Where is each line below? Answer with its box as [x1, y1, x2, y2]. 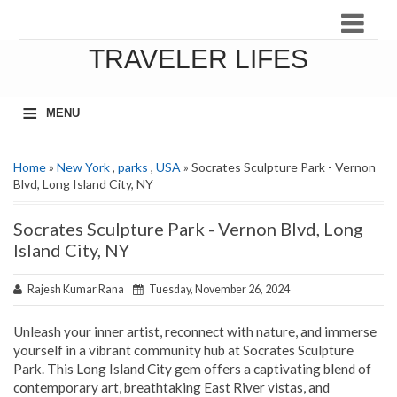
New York [57, 160, 110, 175]
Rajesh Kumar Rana [22, 283, 133, 296]
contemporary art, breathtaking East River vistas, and [13, 378, 330, 395]
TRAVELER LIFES [89, 44, 308, 74]
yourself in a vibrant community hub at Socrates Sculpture [13, 341, 354, 358]
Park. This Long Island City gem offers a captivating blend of [13, 360, 371, 377]
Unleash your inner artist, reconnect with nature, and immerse [13, 323, 377, 339]
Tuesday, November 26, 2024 [144, 283, 290, 296]
